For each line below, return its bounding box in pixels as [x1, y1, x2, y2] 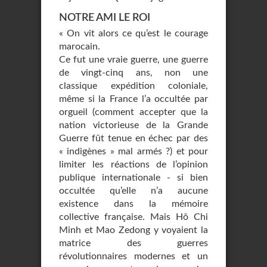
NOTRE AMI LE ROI [59, 13, 150, 23]
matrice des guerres [59, 238, 208, 248]
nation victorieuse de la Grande [59, 120, 208, 130]
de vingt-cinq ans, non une [59, 68, 208, 77]
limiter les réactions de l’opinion [59, 160, 208, 169]
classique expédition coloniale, [59, 81, 208, 91]
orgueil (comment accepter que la [59, 107, 208, 117]
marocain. [59, 42, 100, 51]
